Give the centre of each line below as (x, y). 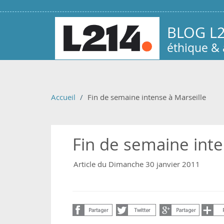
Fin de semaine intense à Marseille (147, 97)
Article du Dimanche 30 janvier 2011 (137, 164)
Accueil (63, 97)
